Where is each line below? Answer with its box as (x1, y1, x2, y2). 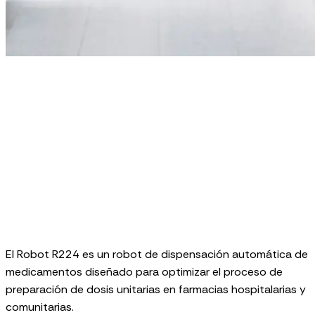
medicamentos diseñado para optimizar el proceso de (6, 264, 283, 279)
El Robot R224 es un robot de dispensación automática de (6, 246, 308, 262)
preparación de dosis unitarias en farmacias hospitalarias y (6, 281, 306, 297)
